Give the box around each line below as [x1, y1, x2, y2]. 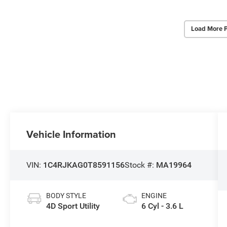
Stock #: [125, 160, 157, 170]
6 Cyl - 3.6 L [141, 201, 183, 211]
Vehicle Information [26, 126, 117, 141]
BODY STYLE [46, 191, 87, 200]
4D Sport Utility [46, 201, 100, 211]
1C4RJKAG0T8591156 [43, 160, 125, 170]
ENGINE [141, 191, 167, 200]
